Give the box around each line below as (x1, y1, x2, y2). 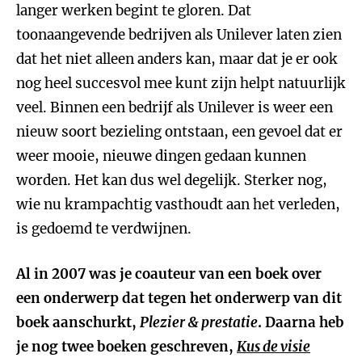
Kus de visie (237, 338, 310, 356)
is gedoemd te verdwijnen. (16, 220, 192, 238)
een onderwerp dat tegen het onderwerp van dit (16, 289, 342, 307)
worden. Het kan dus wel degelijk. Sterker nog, (16, 171, 327, 189)
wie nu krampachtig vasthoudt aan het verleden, (16, 196, 340, 213)
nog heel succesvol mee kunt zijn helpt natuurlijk (16, 74, 346, 92)
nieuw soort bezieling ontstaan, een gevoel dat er (16, 123, 343, 141)
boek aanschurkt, (16, 314, 140, 331)
